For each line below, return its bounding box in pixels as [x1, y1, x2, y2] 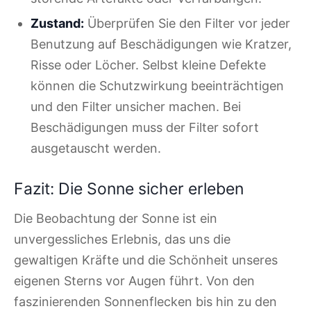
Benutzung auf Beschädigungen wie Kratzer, [31, 37, 292, 52]
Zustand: [31, 16, 84, 31]
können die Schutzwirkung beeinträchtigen [31, 78, 284, 94]
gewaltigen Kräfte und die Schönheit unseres [14, 252, 278, 267]
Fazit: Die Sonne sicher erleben [14, 178, 244, 199]
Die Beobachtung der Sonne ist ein [14, 210, 217, 226]
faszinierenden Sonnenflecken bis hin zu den [14, 294, 277, 309]
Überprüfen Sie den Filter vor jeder [84, 16, 290, 31]
